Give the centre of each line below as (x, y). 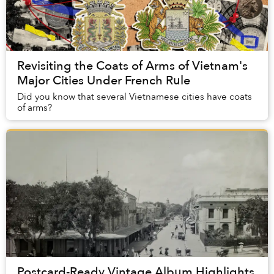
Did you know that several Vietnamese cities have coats (135, 97)
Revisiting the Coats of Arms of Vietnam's (132, 66)
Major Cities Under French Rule (104, 81)
